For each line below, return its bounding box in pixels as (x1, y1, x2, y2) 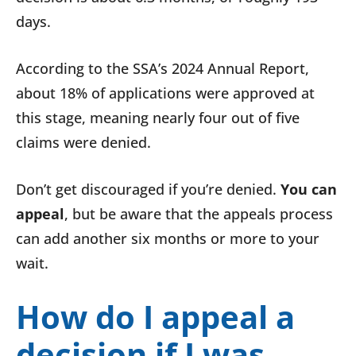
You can (281, 180, 337, 199)
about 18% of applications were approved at (16, 83, 315, 103)
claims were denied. (16, 133, 151, 153)
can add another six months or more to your (16, 229, 319, 249)
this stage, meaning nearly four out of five (16, 108, 300, 128)
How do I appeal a (16, 295, 295, 339)
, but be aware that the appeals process (64, 204, 333, 224)
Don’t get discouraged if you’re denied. (16, 180, 281, 199)
